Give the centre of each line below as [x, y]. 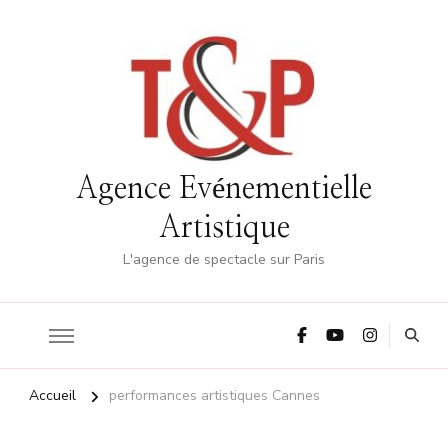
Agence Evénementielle [224, 189]
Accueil [52, 396]
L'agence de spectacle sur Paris [224, 260]
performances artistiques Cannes [214, 396]
